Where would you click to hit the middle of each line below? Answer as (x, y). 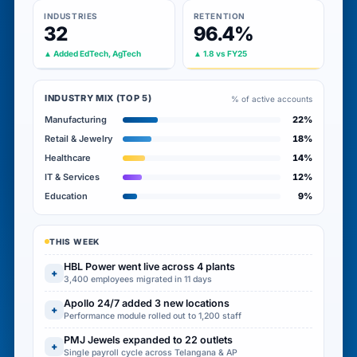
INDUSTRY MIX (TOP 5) (98, 98)
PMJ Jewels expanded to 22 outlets (148, 340)
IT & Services (72, 177)
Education (66, 196)
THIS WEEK (75, 241)
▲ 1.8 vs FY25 (220, 53)
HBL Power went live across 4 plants (149, 267)
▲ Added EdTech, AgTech (92, 53)
